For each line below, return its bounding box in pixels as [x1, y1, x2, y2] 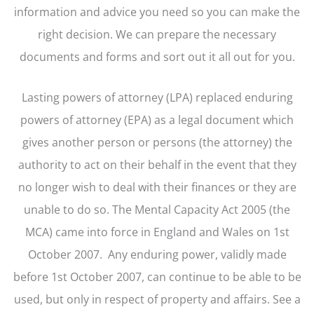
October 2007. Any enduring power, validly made [27, 246, 287, 263]
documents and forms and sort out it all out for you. [19, 48, 295, 64]
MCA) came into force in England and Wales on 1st [25, 224, 289, 240]
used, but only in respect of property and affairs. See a [13, 291, 301, 308]
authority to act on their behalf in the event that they [18, 156, 296, 173]
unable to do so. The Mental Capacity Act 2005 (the [24, 201, 290, 218]
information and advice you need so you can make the [14, 3, 300, 20]
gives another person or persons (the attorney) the [22, 134, 292, 151]
